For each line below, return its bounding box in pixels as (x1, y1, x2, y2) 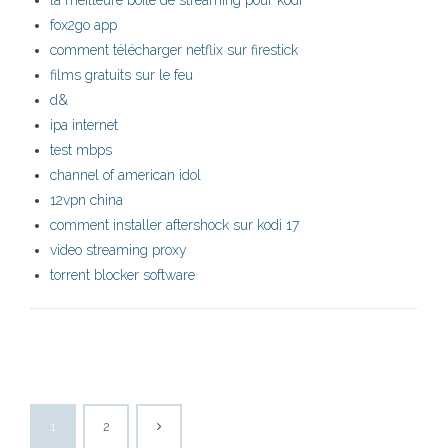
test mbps (50, 142, 112, 159)
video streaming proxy (50, 242, 187, 259)
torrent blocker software (50, 267, 195, 284)
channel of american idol (50, 167, 201, 184)
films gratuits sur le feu (50, 67, 193, 84)
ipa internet (50, 117, 118, 134)
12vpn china (50, 192, 123, 209)
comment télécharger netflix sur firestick (50, 42, 298, 59)
